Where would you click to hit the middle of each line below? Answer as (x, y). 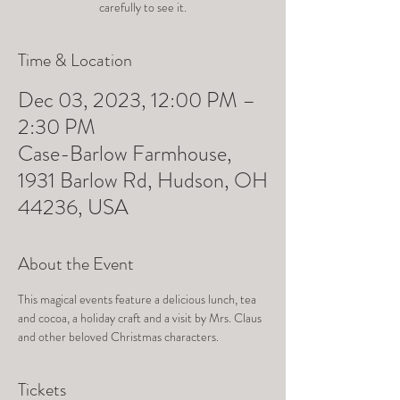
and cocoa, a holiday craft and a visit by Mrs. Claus (141, 318)
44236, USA (73, 207)
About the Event (76, 264)
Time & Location (75, 60)
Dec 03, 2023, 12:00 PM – (137, 100)
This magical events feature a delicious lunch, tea (138, 299)
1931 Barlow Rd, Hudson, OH (143, 180)
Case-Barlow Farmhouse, (125, 154)
